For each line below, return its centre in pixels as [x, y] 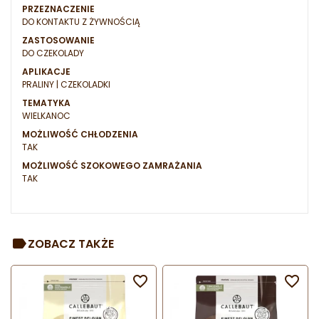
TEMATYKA [46, 103]
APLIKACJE [46, 72]
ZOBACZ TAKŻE [71, 244]
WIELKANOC [46, 116]
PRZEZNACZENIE [58, 9]
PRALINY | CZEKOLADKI [66, 85]
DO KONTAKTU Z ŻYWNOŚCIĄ [81, 22]
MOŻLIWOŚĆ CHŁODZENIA [80, 135]
